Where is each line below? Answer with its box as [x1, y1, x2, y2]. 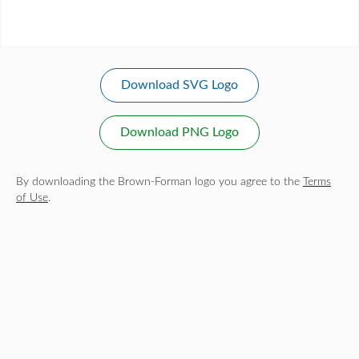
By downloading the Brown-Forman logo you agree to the [16, 175, 303, 188]
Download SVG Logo [121, 79, 238, 92]
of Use [16, 192, 48, 204]
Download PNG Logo [120, 126, 239, 139]
